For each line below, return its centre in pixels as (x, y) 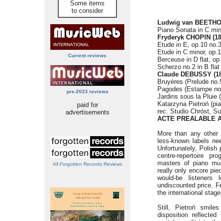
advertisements (87, 112)
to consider (87, 11)
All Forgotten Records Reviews (87, 164)
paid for (87, 105)
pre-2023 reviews (87, 92)
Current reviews (87, 55)
